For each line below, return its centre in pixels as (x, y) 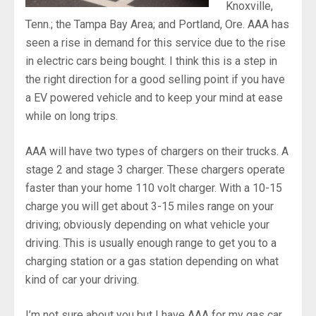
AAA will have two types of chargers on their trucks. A (157, 151)
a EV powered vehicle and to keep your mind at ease (154, 97)
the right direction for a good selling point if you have (155, 79)
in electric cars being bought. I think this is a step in (151, 61)
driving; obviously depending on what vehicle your (147, 224)
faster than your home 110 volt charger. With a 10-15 (154, 188)
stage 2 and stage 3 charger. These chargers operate (155, 169)
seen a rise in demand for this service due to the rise (156, 42)
